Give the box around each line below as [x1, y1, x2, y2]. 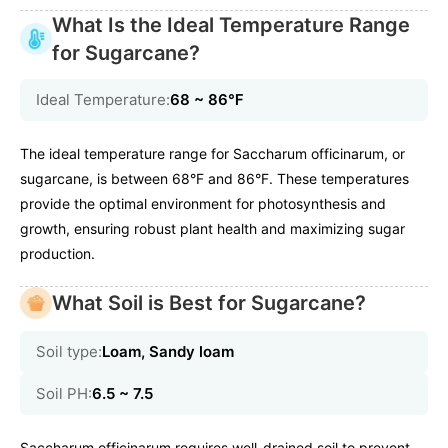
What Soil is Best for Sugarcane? [52, 291, 366, 316]
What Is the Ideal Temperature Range [52, 13, 410, 38]
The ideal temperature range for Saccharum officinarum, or [20, 145, 405, 163]
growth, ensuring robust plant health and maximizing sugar [20, 220, 405, 238]
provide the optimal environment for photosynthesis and [20, 195, 386, 213]
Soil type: [36, 342, 102, 362]
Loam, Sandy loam [102, 342, 234, 362]
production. [20, 245, 95, 263]
